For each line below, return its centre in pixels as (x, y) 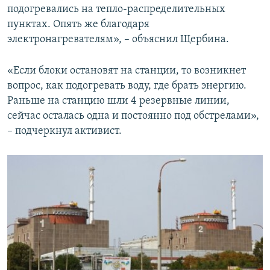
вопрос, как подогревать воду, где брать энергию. (127, 86)
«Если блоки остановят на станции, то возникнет (127, 71)
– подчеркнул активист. (64, 131)
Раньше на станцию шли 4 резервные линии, (118, 101)
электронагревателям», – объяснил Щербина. (118, 40)
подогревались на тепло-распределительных (116, 10)
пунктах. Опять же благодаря (78, 25)
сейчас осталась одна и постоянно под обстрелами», (133, 116)
